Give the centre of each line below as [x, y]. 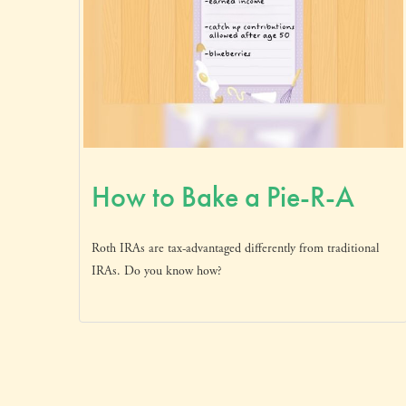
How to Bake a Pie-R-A [223, 197]
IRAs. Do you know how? [157, 271]
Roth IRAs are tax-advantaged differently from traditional [235, 248]
